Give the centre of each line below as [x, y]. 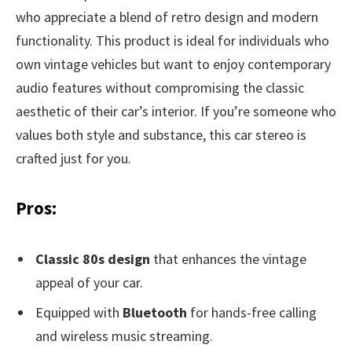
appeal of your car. [89, 282]
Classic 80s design [93, 258]
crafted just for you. [73, 159]
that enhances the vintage [228, 258]
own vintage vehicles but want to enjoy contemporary [173, 64]
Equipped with [79, 312]
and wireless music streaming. [124, 335]
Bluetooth [155, 312]
